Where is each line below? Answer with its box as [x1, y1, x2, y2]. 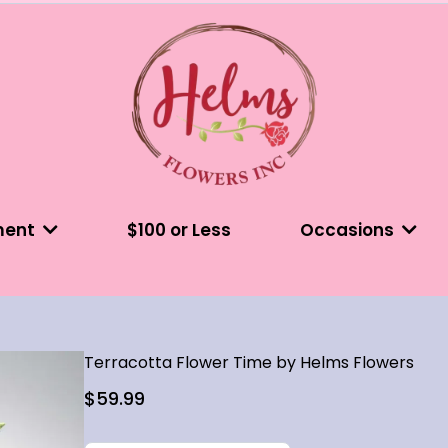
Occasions [300, 218, 398, 242]
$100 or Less [127, 218, 231, 242]
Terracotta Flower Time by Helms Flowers [84, 351, 414, 374]
